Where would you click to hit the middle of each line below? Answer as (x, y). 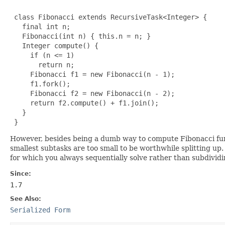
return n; (42, 65)
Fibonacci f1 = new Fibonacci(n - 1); (92, 74)
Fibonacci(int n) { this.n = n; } (80, 36)
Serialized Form (40, 210)
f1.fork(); (40, 84)
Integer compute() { (54, 45)
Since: (21, 174)
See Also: (26, 199)
